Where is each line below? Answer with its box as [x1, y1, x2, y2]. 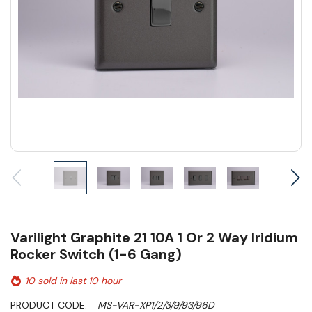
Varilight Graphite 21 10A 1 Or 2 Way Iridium [10, 228, 298, 247]
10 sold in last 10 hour [25, 274, 121, 288]
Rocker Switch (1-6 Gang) [10, 245, 182, 264]
